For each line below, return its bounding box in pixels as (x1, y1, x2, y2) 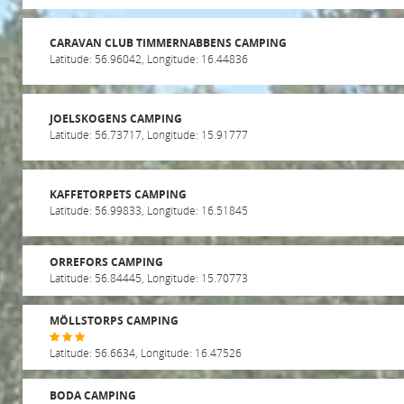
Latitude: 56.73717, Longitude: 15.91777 (50, 126, 248, 142)
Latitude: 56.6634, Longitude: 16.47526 (50, 344, 242, 360)
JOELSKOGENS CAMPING (50, 110, 182, 126)
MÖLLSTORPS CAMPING (50, 312, 179, 328)
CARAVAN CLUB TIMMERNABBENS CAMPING (50, 34, 287, 50)
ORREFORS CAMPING (50, 253, 163, 270)
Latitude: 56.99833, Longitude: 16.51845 (50, 202, 248, 217)
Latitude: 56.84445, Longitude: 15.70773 (50, 270, 248, 285)
